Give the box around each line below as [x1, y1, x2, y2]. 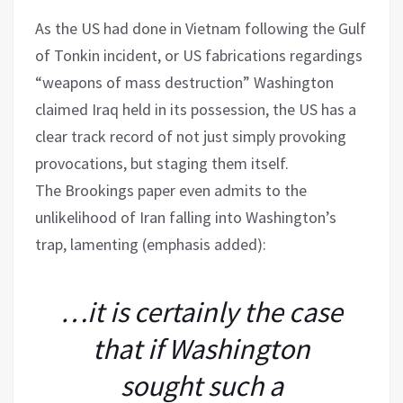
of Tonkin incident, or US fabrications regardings [35, 44, 363, 66]
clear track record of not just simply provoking [35, 125, 346, 147]
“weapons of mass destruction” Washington [35, 71, 334, 93]
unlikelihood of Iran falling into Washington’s [35, 206, 336, 228]
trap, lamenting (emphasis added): [35, 233, 266, 255]
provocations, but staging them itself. [35, 152, 289, 174]
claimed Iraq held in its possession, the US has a [35, 98, 356, 120]
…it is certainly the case [60, 293, 343, 330]
